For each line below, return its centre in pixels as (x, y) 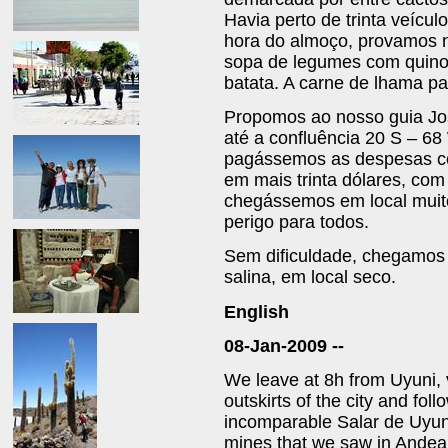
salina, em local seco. (310, 277)
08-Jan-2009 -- (284, 345)
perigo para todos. (296, 221)
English (256, 311)
